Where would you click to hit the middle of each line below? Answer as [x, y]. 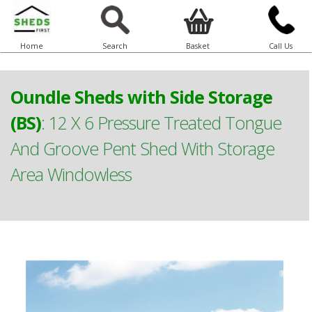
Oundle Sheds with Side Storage [141, 97]
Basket [197, 46]
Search [115, 46]
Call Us [280, 46]
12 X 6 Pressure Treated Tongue [165, 123]
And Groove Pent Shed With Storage [142, 148]
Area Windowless [71, 174]
